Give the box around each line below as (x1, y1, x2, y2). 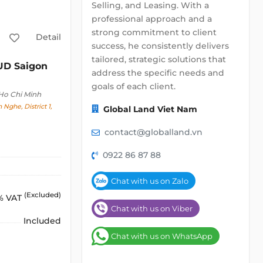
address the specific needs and (92, 68, 224, 78)
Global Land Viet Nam (103, 104, 197, 114)
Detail (35, 31, 61, 42)
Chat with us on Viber (111, 204, 193, 213)
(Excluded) (24, 191, 62, 200)
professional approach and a (92, 14, 212, 24)
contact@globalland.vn (104, 127, 203, 137)
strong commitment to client (92, 27, 217, 38)
